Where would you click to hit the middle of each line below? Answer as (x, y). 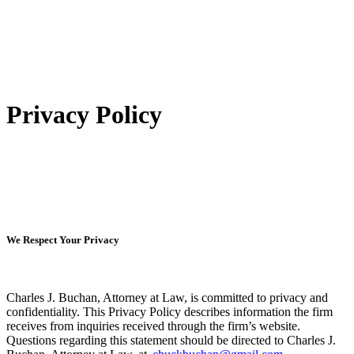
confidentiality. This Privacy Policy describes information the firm (169, 312)
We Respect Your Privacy (63, 239)
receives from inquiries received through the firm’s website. (153, 326)
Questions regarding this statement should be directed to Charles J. (171, 341)
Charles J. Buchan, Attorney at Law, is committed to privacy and (167, 298)
